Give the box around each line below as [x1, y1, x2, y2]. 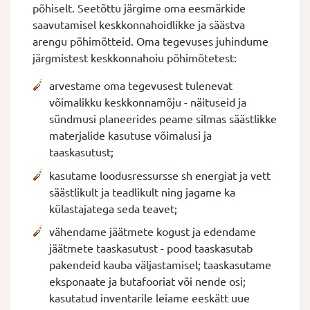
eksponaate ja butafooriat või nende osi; [49, 275, 246, 289]
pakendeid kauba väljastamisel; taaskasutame [49, 259, 271, 272]
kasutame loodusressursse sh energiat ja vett [49, 169, 271, 182]
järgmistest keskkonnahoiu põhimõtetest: [33, 52, 237, 64]
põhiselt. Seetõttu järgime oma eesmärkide [33, 2, 246, 15]
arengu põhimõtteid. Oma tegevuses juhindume [33, 35, 268, 48]
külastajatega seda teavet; [49, 202, 177, 215]
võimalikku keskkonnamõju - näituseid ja [49, 96, 246, 109]
